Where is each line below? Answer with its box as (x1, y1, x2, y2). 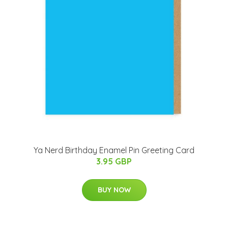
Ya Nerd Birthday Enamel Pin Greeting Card (34, 145, 194, 155)
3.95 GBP (96, 156, 132, 166)
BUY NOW (97, 185, 131, 194)
